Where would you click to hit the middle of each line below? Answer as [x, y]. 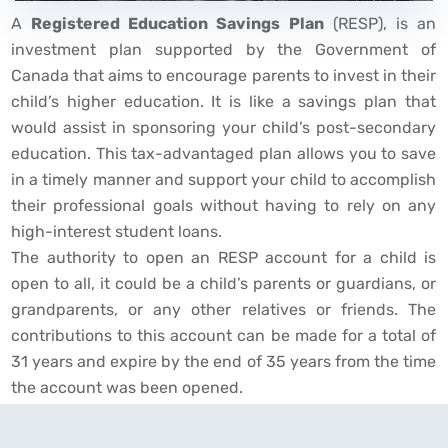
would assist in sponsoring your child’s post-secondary [223, 128]
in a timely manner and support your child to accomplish [223, 180]
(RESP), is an [380, 24]
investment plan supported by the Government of [223, 50]
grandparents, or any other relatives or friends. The [223, 310]
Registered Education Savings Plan [177, 24]
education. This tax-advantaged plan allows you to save [223, 154]
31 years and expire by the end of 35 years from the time [223, 362]
